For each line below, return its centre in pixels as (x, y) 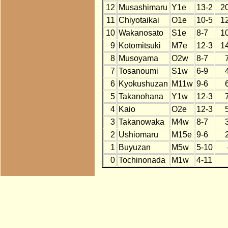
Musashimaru (143, 8)
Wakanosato (141, 33)
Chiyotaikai (139, 20)
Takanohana (141, 97)
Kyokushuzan (143, 84)
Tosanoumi (138, 71)
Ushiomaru (138, 135)
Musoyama (138, 59)
